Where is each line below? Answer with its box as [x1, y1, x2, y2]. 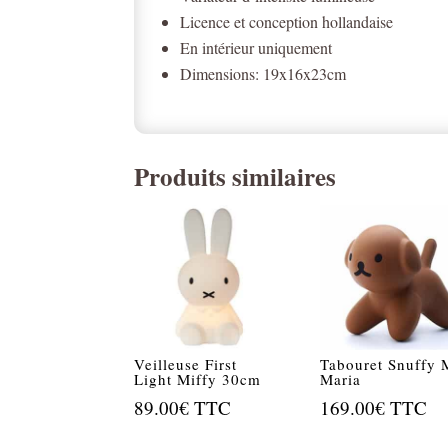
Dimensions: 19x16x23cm [180, 62, 347, 84]
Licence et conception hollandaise [180, 10, 394, 32]
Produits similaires [134, 157, 337, 195]
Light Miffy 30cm [134, 369, 262, 390]
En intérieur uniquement [180, 36, 333, 58]
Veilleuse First [134, 354, 238, 375]
